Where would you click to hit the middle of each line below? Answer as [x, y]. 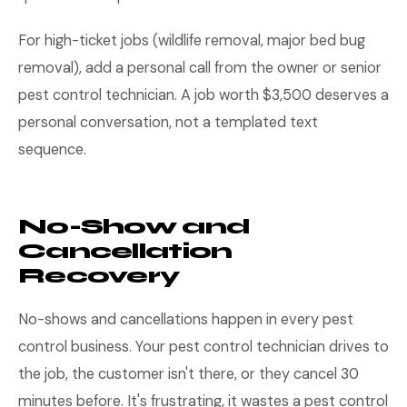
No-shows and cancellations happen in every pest [186, 319]
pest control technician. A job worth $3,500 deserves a [203, 95]
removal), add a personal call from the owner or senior [200, 68]
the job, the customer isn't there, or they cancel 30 [189, 374]
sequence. [52, 149]
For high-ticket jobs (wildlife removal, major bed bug [192, 40]
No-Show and [134, 227]
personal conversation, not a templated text [168, 122]
